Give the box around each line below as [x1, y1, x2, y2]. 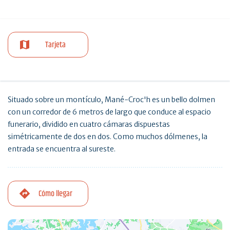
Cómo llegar [39, 187, 73, 200]
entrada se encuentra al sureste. [8, 144, 116, 154]
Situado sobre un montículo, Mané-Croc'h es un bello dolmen [8, 94, 215, 104]
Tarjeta [45, 38, 66, 51]
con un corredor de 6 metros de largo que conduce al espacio [8, 107, 211, 117]
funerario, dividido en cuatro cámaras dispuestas [8, 119, 170, 129]
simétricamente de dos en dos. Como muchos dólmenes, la [8, 131, 207, 141]
